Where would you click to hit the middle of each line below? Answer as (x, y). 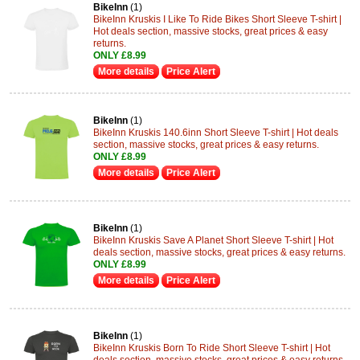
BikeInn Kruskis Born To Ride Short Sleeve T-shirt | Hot (212, 348)
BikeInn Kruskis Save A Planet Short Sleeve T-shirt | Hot (213, 240)
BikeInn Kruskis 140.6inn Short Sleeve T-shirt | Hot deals (216, 133)
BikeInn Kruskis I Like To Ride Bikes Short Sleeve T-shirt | (217, 19)
